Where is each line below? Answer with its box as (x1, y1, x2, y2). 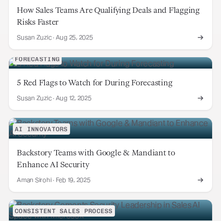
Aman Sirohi (17, 176, 52, 184)
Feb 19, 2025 (55, 176, 91, 184)
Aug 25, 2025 (55, 34, 93, 41)
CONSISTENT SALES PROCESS (15, 207, 113, 215)
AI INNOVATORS (15, 125, 68, 133)
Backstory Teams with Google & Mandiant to (17, 147, 175, 157)
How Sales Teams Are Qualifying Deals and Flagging (17, 5, 200, 15)
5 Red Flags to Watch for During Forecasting (17, 77, 173, 87)
